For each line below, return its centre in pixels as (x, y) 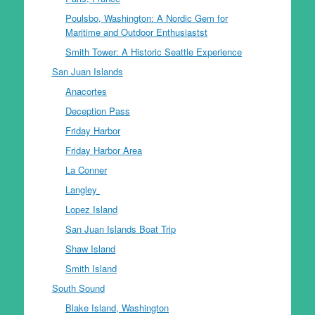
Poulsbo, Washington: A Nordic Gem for (147, 18)
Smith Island (91, 268)
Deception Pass (98, 110)
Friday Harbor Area (104, 150)
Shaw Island (91, 248)
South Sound (78, 288)
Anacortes (86, 91)
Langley (83, 189)
